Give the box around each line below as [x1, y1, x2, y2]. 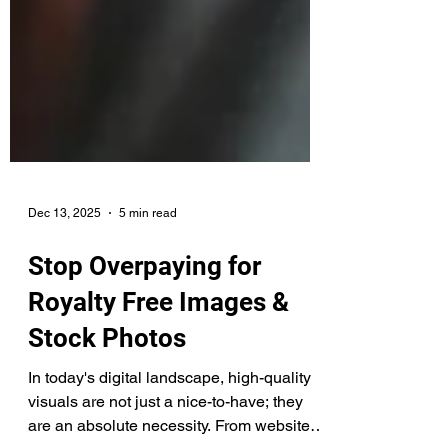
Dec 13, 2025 [28, 294, 101, 308]
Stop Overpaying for [28, 339, 261, 369]
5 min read [119, 294, 177, 308]
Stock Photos [28, 411, 186, 441]
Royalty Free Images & [28, 375, 289, 405]
